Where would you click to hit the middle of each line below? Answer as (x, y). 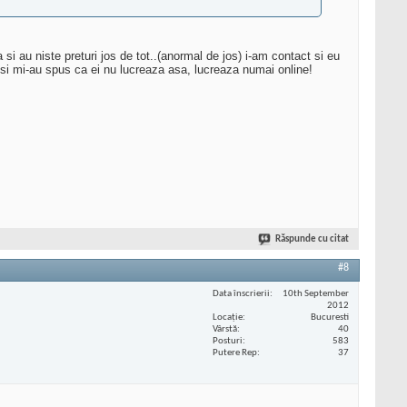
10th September (316, 293)
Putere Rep (235, 352)
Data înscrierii (241, 293)
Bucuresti (330, 317)
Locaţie (228, 317)
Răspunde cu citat (312, 240)
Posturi (228, 341)
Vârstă (225, 329)
